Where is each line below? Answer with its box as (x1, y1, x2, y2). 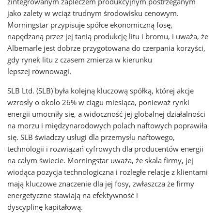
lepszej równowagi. (7, 66, 71, 76)
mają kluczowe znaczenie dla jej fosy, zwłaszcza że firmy (7, 179, 194, 188)
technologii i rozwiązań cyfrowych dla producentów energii (7, 144, 203, 154)
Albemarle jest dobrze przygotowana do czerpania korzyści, (7, 43, 205, 53)
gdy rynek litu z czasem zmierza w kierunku (7, 55, 152, 64)
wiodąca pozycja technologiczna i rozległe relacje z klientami (7, 167, 208, 177)
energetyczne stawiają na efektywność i (7, 190, 138, 200)
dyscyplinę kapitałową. (7, 202, 83, 212)
